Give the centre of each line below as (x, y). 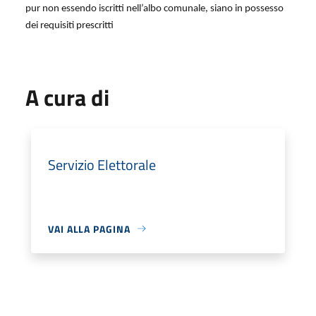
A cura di (67, 97)
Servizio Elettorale (102, 164)
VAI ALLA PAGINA (89, 229)
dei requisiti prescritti (69, 25)
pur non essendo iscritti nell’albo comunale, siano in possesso (154, 8)
